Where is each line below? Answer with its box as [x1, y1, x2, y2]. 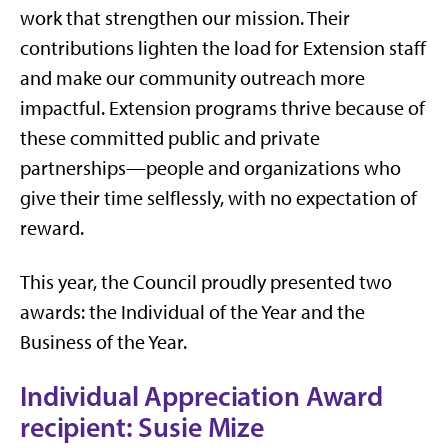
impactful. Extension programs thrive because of [20, 96, 425, 120]
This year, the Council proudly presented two [20, 270, 392, 294]
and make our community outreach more [20, 66, 365, 90]
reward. [20, 216, 84, 240]
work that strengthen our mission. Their [20, 6, 350, 30]
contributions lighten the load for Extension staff [20, 36, 426, 60]
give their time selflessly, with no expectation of [20, 186, 417, 210]
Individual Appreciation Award [20, 379, 383, 413]
